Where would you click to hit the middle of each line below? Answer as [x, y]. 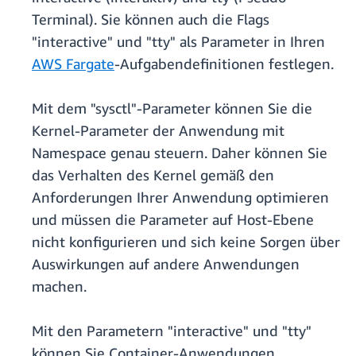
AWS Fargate [73, 64]
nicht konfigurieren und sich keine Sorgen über [186, 242]
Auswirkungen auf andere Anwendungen [166, 264]
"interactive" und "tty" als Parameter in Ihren [178, 42]
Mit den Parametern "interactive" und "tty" [172, 331]
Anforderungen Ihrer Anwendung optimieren [180, 197]
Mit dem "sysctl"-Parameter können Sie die [172, 108]
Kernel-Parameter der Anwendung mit [158, 131]
